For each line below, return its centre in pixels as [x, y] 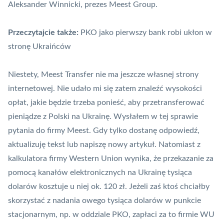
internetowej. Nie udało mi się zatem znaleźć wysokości [105, 89]
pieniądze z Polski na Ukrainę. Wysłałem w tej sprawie [103, 117]
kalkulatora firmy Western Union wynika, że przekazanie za [111, 159]
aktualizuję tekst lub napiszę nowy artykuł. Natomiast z [104, 145]
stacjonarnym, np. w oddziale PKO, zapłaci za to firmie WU [111, 215]
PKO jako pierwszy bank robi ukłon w [146, 33]
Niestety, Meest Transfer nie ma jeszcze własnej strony [103, 75]
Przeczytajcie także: [43, 33]
